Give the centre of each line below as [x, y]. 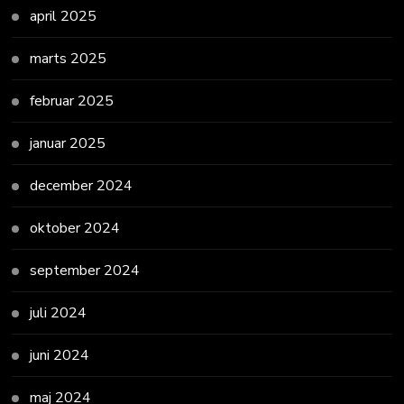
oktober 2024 [75, 228]
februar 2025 [72, 101]
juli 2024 [59, 312]
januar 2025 [68, 143]
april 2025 [64, 16]
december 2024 [82, 185]
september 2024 [85, 270]
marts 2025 [69, 58]
